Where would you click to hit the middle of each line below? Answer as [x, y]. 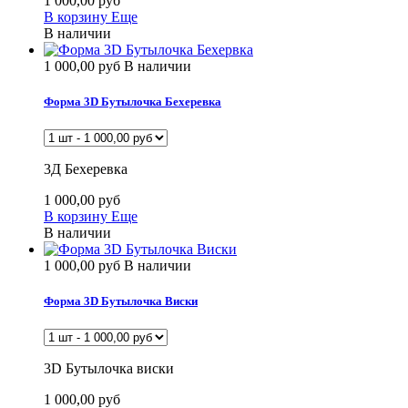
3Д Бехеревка [86, 168]
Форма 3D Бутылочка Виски [121, 301]
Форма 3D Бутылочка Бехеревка [133, 101]
